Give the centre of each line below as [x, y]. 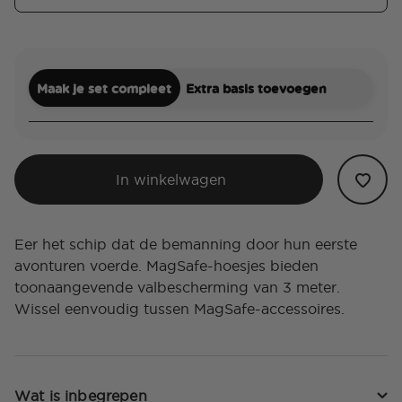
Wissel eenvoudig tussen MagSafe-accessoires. [179, 309]
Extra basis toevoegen [256, 88]
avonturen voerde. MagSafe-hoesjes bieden [166, 266]
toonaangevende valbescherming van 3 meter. [177, 288]
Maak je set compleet [105, 88]
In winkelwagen [171, 180]
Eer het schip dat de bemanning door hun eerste [186, 245]
